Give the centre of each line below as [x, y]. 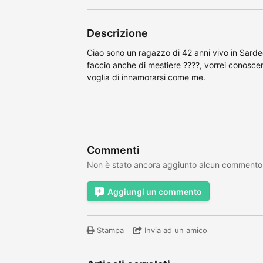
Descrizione [117, 33]
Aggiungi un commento [155, 192]
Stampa [109, 230]
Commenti [113, 150]
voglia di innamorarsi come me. [146, 77]
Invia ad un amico [175, 230]
